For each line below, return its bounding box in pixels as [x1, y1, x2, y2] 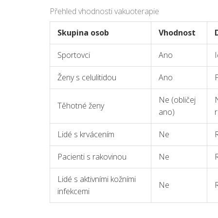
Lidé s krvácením [57, 128, 114, 140]
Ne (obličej [159, 94, 196, 105]
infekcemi [57, 185, 90, 197]
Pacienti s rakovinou [57, 151, 127, 162]
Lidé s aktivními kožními [57, 173, 136, 184]
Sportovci [57, 49, 90, 60]
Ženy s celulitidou [57, 72, 116, 83]
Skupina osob [57, 27, 109, 38]
